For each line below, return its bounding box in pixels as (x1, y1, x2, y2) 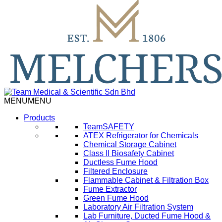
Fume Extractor (83, 185, 137, 194)
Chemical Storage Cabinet (83, 140, 176, 149)
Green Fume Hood (83, 194, 149, 203)
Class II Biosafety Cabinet (83, 149, 174, 158)
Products (24, 113, 55, 122)
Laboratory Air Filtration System (83, 203, 193, 212)
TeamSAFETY (83, 122, 134, 131)
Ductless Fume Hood (83, 158, 158, 167)
